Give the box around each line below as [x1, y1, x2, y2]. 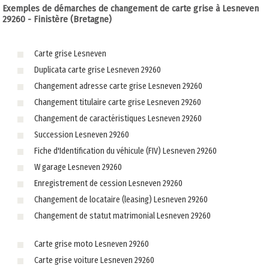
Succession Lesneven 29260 [34, 130, 129, 141]
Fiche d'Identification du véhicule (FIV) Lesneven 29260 [34, 146, 217, 157]
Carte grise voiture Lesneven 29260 [34, 255, 154, 266]
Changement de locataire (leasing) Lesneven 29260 [34, 195, 208, 205]
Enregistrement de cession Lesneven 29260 [34, 178, 183, 189]
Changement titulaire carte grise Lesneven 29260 [34, 97, 201, 108]
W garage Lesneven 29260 [34, 162, 122, 173]
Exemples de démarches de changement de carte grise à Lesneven [2, 3, 259, 14]
